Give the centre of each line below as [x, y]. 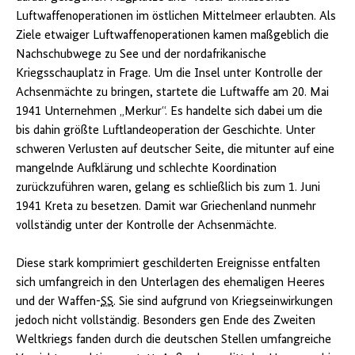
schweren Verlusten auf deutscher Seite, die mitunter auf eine [175, 150]
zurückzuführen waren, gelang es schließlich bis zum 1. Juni [168, 188]
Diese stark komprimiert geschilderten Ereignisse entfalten [168, 264]
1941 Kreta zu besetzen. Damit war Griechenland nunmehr [166, 207]
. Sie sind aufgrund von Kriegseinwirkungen [223, 302]
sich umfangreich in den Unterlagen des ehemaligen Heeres [170, 283]
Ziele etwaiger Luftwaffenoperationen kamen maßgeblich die [172, 36]
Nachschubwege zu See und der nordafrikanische [141, 55]
